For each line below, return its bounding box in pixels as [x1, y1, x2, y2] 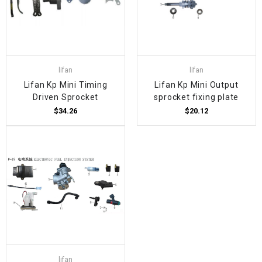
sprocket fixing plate [154, 92, 239, 102]
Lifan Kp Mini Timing [23, 80, 108, 89]
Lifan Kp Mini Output [154, 80, 239, 89]
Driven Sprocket [33, 92, 99, 102]
